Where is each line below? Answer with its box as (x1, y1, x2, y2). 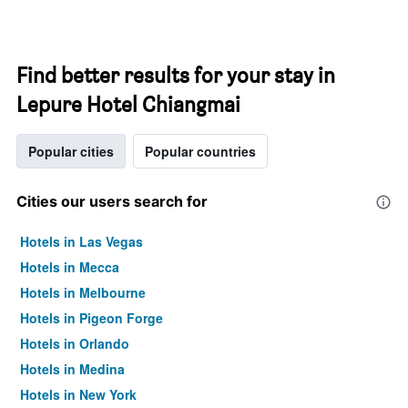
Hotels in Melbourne (20, 283, 146, 301)
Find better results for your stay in (16, 62, 335, 88)
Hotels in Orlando (20, 334, 129, 352)
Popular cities (28, 142, 114, 160)
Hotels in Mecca (20, 258, 119, 276)
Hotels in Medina (20, 360, 125, 378)
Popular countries (145, 142, 256, 160)
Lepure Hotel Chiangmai (16, 91, 240, 117)
